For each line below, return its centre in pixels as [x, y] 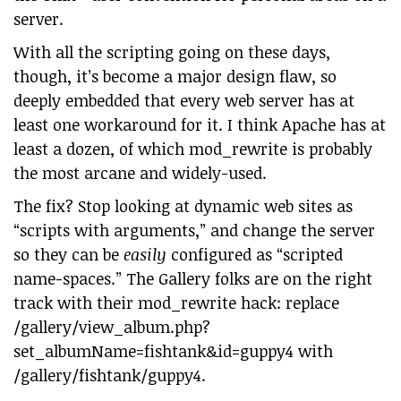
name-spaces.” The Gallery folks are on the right [193, 278]
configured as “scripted [255, 254]
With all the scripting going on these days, [172, 52]
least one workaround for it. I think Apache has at [200, 124]
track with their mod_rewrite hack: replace [176, 303]
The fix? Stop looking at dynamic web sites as [183, 206]
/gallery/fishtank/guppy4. [110, 375]
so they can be [68, 254]
